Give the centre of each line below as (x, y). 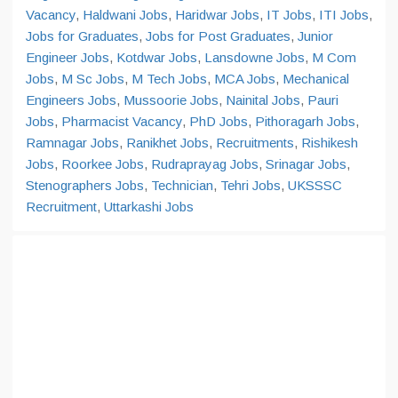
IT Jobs (289, 15)
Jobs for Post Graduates (218, 36)
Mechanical (316, 79)
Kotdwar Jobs (157, 57)
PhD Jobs (219, 121)
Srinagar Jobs (306, 164)
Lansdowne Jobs (255, 57)
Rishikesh (330, 143)
